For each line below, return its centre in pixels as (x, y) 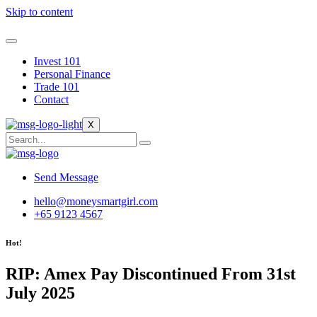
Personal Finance (72, 74)
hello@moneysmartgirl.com (96, 201)
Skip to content (39, 12)
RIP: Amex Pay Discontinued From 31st (151, 273)
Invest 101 (57, 61)
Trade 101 (57, 87)
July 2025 (40, 293)
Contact (51, 99)
